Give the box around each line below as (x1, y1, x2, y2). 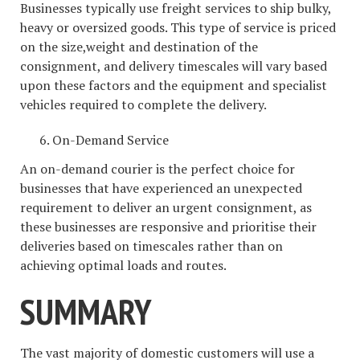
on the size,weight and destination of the (20, 37, 258, 55)
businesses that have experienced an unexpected (20, 179, 302, 198)
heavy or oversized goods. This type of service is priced (20, 18, 336, 36)
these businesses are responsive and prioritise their (20, 218, 317, 236)
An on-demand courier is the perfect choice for (20, 160, 295, 178)
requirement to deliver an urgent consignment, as (20, 198, 312, 217)
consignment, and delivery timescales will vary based (20, 56, 327, 75)
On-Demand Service (52, 130, 169, 149)
